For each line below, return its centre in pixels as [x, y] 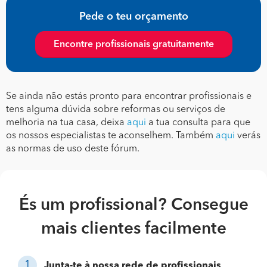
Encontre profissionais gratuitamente [133, 44]
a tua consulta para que [198, 122]
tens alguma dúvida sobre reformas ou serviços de [116, 109]
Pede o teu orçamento [133, 16]
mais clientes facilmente [133, 229]
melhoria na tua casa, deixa [66, 122]
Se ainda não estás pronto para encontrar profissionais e [129, 96]
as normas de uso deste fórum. [73, 149]
